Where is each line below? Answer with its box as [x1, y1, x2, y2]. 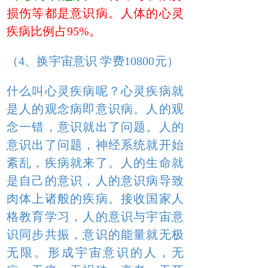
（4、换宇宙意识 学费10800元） [7, 54, 179, 68]
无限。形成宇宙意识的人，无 [7, 246, 184, 259]
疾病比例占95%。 [7, 25, 102, 38]
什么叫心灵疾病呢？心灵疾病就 [7, 84, 184, 98]
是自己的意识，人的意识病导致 [7, 174, 184, 187]
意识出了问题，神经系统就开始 [7, 138, 184, 151]
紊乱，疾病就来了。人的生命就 [7, 156, 184, 169]
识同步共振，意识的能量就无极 [7, 228, 184, 241]
